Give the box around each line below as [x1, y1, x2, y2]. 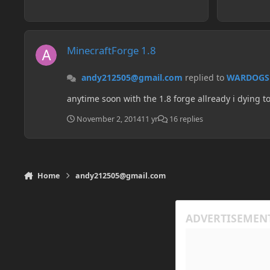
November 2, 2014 [77, 113, 141, 124]
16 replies [168, 113, 203, 124]
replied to [182, 71, 227, 83]
